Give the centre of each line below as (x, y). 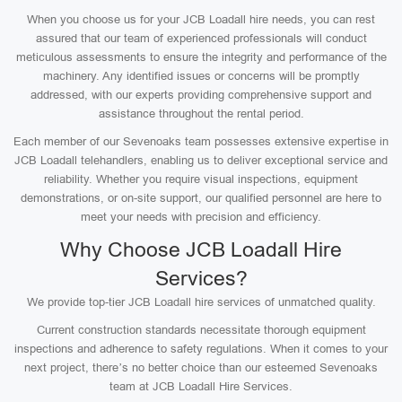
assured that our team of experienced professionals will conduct (201, 38)
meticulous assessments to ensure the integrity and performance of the (201, 57)
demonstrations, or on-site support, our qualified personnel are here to (201, 198)
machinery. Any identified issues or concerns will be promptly (201, 76)
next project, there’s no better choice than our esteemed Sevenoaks (201, 367)
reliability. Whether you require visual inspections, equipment (201, 179)
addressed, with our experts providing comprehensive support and (201, 95)
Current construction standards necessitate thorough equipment (201, 330)
